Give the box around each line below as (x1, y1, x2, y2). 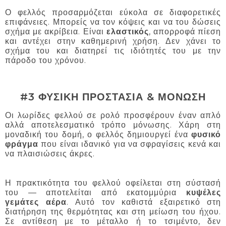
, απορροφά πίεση (148, 26, 221, 36)
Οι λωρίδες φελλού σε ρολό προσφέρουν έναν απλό (5, 110, 221, 121)
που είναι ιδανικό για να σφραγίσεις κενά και (38, 139, 221, 149)
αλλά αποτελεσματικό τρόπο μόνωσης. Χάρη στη (5, 120, 221, 130)
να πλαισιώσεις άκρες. (5, 149, 95, 159)
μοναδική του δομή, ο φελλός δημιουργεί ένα (5, 130, 191, 140)
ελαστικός (106, 26, 149, 36)
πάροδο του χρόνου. (5, 55, 86, 65)
